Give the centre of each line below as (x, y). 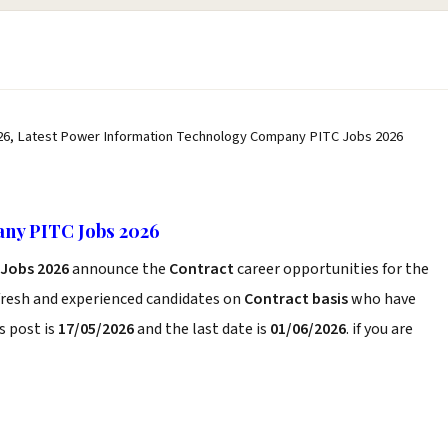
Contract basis (296, 299)
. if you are (379, 329)
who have (382, 299)
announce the (119, 269)
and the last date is (202, 329)
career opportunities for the (333, 269)
